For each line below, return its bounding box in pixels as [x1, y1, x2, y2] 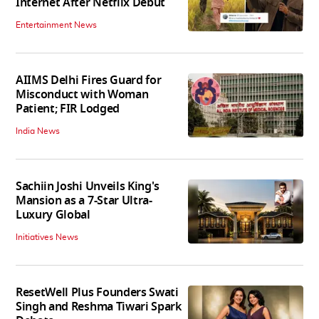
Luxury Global [16, 206, 90, 224]
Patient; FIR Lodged [16, 100, 120, 117]
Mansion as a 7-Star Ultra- [16, 192, 152, 209]
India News [16, 126, 60, 135]
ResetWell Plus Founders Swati [16, 283, 179, 301]
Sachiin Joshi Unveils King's [16, 177, 160, 195]
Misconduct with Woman [16, 85, 149, 103]
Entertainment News [16, 20, 97, 29]
